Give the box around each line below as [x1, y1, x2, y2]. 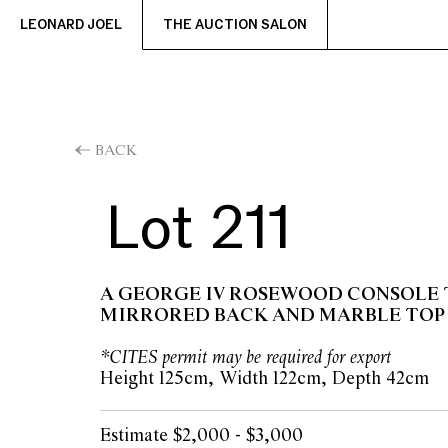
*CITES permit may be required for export [100, 346, 391, 369]
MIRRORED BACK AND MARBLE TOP [100, 304, 445, 327]
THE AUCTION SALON [163, 16, 307, 34]
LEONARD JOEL [20, 16, 122, 34]
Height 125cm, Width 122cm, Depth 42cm [100, 367, 429, 390]
